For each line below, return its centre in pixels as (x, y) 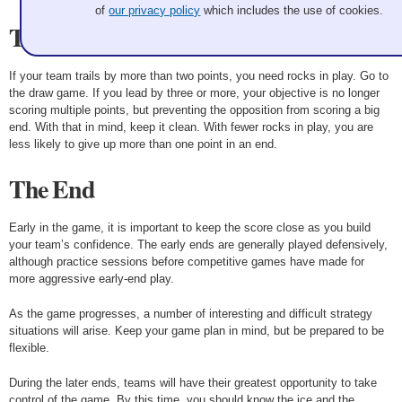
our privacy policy (155, 10)
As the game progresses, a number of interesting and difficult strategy (191, 314)
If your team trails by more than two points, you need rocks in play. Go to (199, 76)
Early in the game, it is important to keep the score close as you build (190, 227)
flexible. (29, 348)
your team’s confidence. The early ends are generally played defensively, (198, 245)
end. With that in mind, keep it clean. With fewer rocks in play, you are (191, 127)
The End (52, 189)
